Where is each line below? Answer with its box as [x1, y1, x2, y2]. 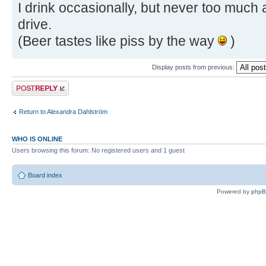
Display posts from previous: [152, 63, 236, 71]
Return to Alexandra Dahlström [19, 107, 107, 115]
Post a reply [12, 81, 46, 88]
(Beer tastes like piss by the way [18, 33, 218, 49]
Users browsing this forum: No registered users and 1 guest [12, 147, 185, 154]
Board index [28, 171, 62, 179]
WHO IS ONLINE [12, 135, 62, 143]
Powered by [217, 188, 251, 195]
